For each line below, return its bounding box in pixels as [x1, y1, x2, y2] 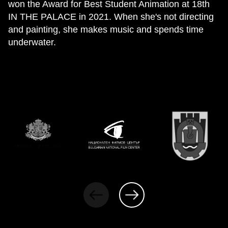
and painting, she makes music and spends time [8, 24, 204, 35]
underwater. [8, 37, 56, 47]
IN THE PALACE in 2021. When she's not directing [8, 12, 214, 22]
